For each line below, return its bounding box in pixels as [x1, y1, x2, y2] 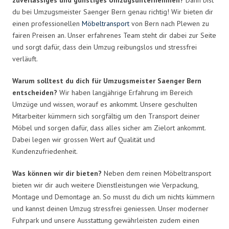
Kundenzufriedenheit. [12, 146, 78, 156]
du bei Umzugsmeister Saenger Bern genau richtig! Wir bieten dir [12, 7, 213, 16]
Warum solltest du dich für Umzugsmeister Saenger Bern [12, 76, 201, 85]
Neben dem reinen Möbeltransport [102, 168, 211, 178]
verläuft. [12, 54, 38, 63]
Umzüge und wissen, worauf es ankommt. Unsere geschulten [12, 99, 197, 109]
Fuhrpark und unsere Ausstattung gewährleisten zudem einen [12, 215, 199, 225]
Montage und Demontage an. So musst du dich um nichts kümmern [12, 192, 215, 201]
